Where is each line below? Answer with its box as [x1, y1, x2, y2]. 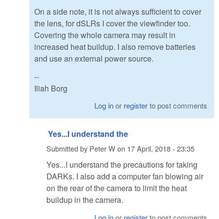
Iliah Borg [34, 82, 67, 94]
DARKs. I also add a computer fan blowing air [46, 171, 203, 182]
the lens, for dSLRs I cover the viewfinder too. [34, 17, 190, 29]
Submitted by [46, 143, 89, 153]
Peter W [89, 143, 115, 153]
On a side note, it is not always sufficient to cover [34, 5, 201, 17]
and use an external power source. [34, 52, 153, 64]
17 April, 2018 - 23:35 [127, 143, 195, 153]
